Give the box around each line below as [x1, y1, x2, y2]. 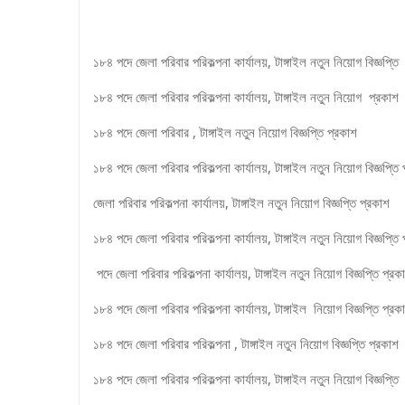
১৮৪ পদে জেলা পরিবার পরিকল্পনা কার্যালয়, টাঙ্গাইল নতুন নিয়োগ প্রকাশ [93, 88, 399, 106]
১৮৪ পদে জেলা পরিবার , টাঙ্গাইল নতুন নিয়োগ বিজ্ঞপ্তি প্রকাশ [93, 123, 357, 141]
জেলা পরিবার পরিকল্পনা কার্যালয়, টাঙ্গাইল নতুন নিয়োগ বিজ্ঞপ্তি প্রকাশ [93, 193, 390, 212]
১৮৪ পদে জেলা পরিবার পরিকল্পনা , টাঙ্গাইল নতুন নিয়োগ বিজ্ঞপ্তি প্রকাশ [93, 334, 399, 353]
